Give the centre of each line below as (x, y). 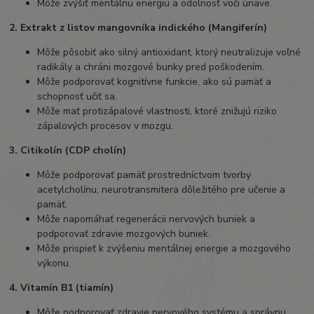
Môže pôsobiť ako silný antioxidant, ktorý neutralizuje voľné (169, 53)
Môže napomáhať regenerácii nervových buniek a (146, 219)
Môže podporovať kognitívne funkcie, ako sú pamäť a (155, 82)
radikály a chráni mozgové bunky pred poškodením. (151, 67)
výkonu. (54, 264)
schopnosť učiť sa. (77, 97)
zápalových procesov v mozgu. (105, 126)
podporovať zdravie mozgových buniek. (124, 234)
